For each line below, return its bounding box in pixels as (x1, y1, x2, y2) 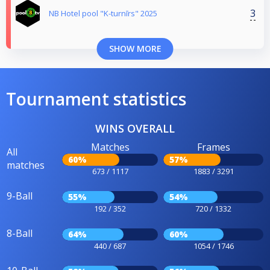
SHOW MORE (108, 43, 162, 55)
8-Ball (7, 227, 33, 240)
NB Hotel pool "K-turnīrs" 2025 (49, 8, 157, 19)
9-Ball (7, 189, 33, 203)
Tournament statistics (6, 87, 186, 111)
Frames (196, 140, 230, 154)
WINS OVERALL (95, 121, 175, 136)
